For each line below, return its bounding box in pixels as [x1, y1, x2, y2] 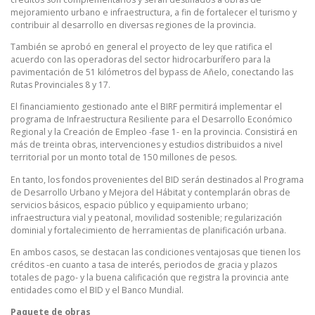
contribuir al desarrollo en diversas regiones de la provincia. [11, 19, 256, 32]
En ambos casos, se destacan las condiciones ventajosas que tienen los [11, 245, 300, 258]
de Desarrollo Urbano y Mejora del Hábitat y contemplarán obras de [11, 186, 290, 198]
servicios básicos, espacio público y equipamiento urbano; [11, 198, 248, 211]
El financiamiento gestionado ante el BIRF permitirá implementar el [11, 101, 282, 113]
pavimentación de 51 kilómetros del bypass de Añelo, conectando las [11, 66, 293, 79]
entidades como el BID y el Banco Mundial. [11, 283, 184, 296]
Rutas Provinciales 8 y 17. [11, 79, 110, 91]
